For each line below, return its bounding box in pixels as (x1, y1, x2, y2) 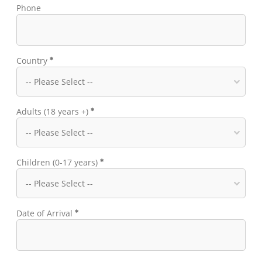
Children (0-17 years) (16, 156, 98, 168)
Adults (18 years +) (16, 105, 88, 117)
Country (16, 54, 47, 66)
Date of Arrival (16, 207, 73, 219)
